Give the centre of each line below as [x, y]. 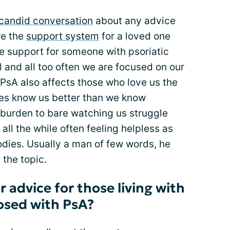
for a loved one [135, 36]
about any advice [134, 21]
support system [63, 36]
